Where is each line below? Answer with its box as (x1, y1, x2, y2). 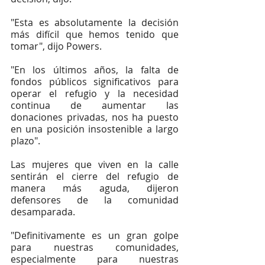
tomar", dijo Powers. (11, 40, 104, 53)
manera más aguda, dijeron (11, 182, 179, 195)
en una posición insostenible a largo (11, 122, 179, 135)
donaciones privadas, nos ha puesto (11, 111, 179, 124)
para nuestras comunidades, (11, 241, 179, 254)
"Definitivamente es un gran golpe (11, 229, 179, 242)
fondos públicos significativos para (11, 75, 179, 88)
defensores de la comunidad (11, 193, 179, 206)
